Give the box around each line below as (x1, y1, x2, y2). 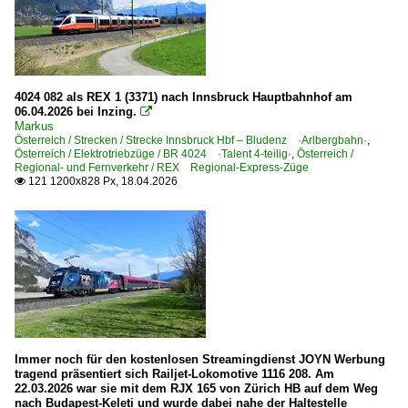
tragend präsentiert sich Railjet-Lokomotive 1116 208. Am (15, 367, 334, 382)
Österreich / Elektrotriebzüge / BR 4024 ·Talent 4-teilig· (15, 148, 291, 161)
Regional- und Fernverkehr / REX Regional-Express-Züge (15, 161, 309, 175)
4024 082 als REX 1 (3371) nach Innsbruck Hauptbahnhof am (15, 90, 352, 105)
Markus (15, 119, 54, 134)
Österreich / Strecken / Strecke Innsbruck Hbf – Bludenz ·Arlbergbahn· (15, 134, 367, 148)
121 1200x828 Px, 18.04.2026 (25, 175, 178, 189)
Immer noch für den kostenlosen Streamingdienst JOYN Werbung (15, 352, 385, 367)
